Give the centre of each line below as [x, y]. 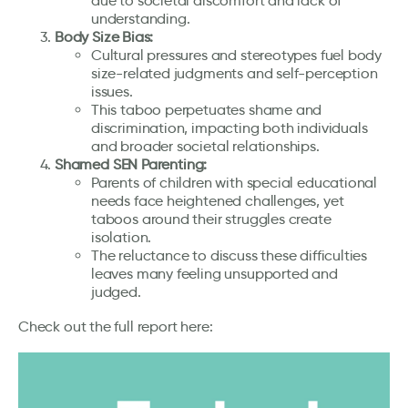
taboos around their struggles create [211, 219]
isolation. [122, 237]
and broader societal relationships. [205, 146]
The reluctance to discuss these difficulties [229, 255]
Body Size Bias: [104, 36]
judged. [116, 291]
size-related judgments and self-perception [235, 73]
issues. [112, 91]
